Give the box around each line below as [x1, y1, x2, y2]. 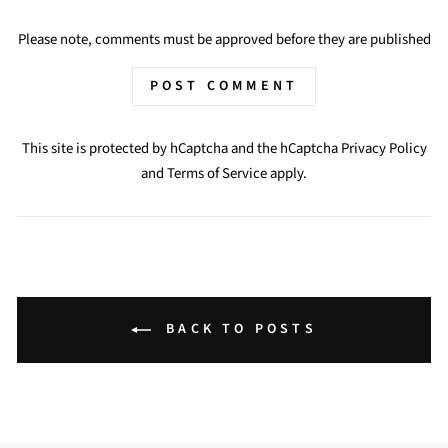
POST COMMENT [149, 76, 299, 97]
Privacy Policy [340, 138, 427, 160]
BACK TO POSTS [159, 319, 317, 340]
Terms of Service [167, 163, 267, 185]
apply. [267, 163, 307, 185]
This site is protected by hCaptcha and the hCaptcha [21, 138, 341, 160]
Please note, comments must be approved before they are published [17, 29, 431, 51]
